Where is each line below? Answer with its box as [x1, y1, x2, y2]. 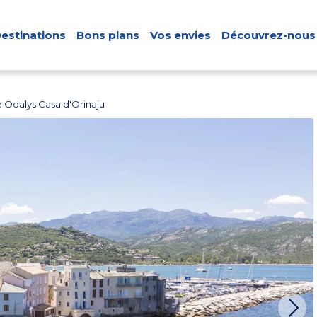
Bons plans [76, 28, 139, 42]
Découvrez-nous [221, 28, 316, 42]
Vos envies [150, 28, 211, 42]
